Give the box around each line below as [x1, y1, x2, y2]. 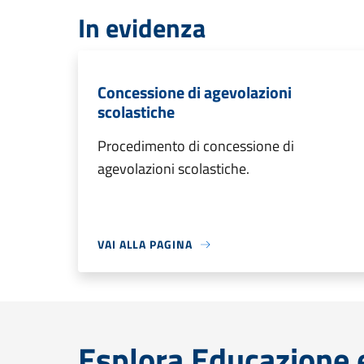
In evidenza [78, 8, 206, 47]
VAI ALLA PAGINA [97, 236, 193, 253]
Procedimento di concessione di [97, 135, 294, 157]
